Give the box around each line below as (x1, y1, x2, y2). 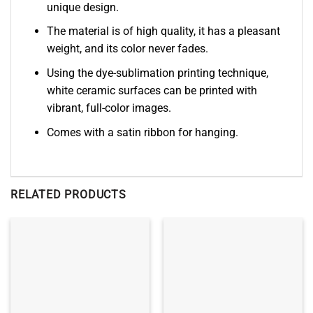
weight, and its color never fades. (46, 42, 208, 56)
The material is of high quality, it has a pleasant (46, 24, 280, 38)
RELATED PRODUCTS (10, 188, 126, 202)
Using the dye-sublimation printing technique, (46, 66, 268, 80)
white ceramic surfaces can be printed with (46, 83, 257, 97)
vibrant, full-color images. (46, 101, 171, 115)
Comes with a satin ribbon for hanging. (46, 125, 238, 139)
